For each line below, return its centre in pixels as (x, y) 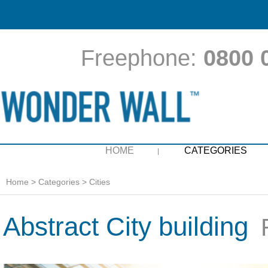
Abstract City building (126, 226)
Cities (100, 182)
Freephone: (142, 58)
